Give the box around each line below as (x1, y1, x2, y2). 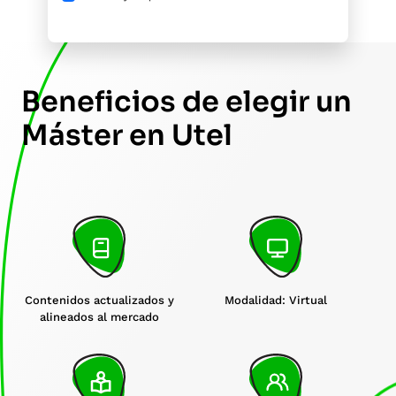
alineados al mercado (39, 309, 159, 324)
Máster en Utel (21, 118, 232, 154)
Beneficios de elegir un (21, 84, 352, 120)
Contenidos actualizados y (24, 293, 174, 307)
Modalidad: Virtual (225, 293, 327, 307)
